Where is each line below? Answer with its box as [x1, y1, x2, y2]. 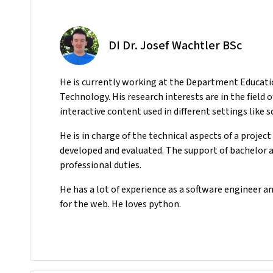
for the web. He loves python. [60, 197, 181, 210]
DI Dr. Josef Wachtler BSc [108, 37, 242, 54]
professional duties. [60, 158, 141, 171]
